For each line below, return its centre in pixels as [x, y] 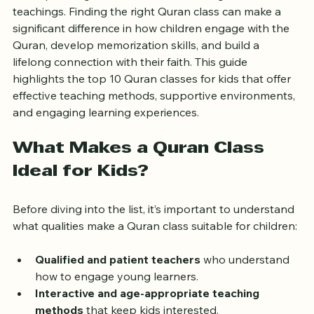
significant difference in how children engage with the [152, 49]
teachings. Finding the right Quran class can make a [148, 33]
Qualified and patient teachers [118, 281]
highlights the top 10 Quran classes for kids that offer [153, 100]
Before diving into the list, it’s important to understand [155, 230]
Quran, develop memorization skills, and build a [137, 66]
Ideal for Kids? [81, 193]
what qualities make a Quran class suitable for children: [155, 247]
